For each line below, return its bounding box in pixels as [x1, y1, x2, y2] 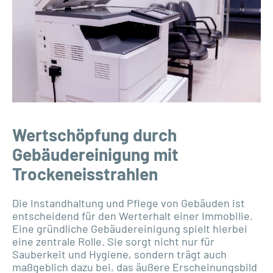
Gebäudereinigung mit [12, 143, 179, 165]
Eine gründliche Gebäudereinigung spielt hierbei [12, 221, 247, 235]
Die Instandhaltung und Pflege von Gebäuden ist [12, 196, 245, 210]
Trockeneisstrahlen [12, 163, 158, 184]
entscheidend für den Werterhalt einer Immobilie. [12, 208, 253, 222]
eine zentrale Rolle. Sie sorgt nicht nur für [12, 234, 214, 248]
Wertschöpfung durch [12, 124, 177, 145]
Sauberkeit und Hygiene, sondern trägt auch [12, 247, 227, 261]
